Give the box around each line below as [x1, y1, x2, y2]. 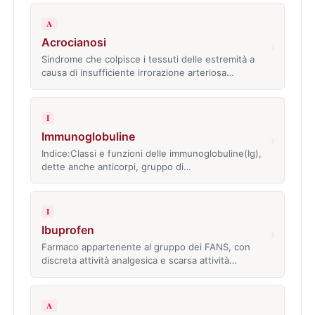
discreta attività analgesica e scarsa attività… [41, 255, 237, 266]
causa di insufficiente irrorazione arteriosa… [41, 67, 234, 79]
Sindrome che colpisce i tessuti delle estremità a [41, 53, 255, 65]
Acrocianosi [41, 35, 106, 50]
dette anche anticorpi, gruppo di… [41, 160, 191, 172]
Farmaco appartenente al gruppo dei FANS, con [41, 241, 250, 253]
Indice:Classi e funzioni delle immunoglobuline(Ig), [41, 147, 262, 159]
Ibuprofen [41, 223, 94, 238]
